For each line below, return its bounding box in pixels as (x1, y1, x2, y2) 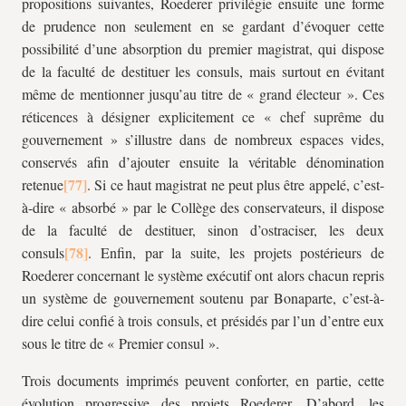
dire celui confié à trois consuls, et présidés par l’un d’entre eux (22, 311, 384, 330)
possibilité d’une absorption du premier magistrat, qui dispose (22, 39, 384, 58)
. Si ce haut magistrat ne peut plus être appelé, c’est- (87, 175, 384, 194)
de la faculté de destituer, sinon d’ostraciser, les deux (22, 220, 384, 239)
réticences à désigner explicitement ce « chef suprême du (22, 107, 384, 126)
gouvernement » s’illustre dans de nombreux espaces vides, (22, 130, 384, 149)
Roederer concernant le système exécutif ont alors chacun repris (22, 266, 384, 285)
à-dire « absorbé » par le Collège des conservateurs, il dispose (22, 198, 384, 217)
